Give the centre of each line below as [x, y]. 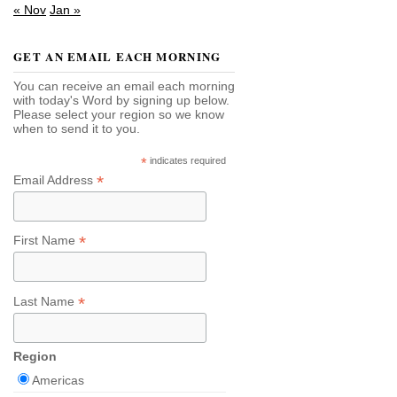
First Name [46, 241]
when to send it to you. [77, 128]
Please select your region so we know [119, 114]
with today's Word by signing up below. [121, 100]
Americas [58, 381]
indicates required [187, 160]
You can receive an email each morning [124, 86]
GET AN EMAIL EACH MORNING [117, 56]
